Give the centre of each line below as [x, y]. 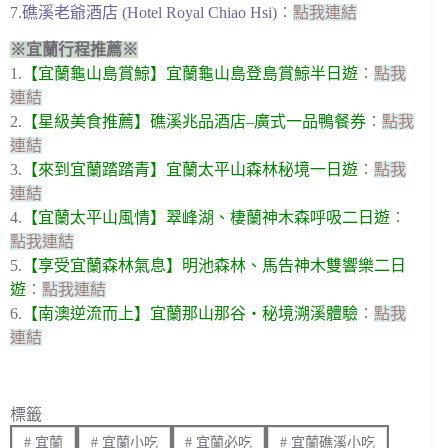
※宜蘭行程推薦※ [74, 49]
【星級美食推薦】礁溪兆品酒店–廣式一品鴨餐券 [194, 121]
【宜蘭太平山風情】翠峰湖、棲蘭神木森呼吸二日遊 [206, 217]
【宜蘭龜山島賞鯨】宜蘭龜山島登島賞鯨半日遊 [190, 73]
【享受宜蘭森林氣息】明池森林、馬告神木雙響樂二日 [214, 265]
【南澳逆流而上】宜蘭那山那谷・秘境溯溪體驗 [190, 313]
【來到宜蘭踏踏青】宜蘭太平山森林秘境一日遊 [190, 169]
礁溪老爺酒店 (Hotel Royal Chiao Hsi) [149, 12]
